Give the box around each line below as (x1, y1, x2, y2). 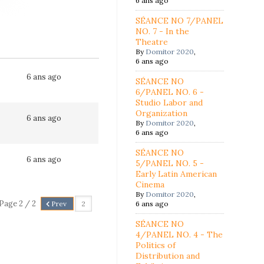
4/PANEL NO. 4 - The (136, 229, 223, 240)
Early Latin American (136, 169, 217, 179)
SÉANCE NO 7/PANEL (136, 15, 224, 26)
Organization (136, 108, 188, 118)
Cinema (136, 179, 165, 190)
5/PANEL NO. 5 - (136, 158, 204, 169)
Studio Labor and (136, 97, 203, 108)
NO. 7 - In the (136, 26, 190, 37)
